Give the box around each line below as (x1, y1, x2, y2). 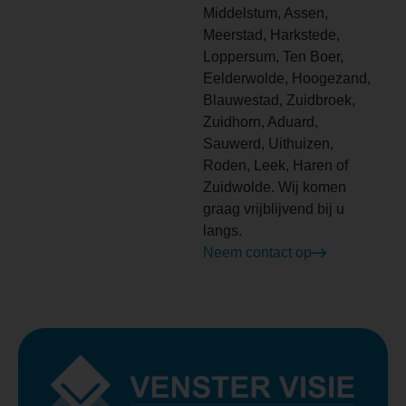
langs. (203, 222, 242, 238)
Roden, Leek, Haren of (203, 157, 348, 173)
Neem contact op (203, 244, 312, 260)
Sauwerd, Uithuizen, (203, 135, 333, 151)
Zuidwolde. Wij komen (203, 179, 346, 195)
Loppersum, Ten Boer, (203, 48, 343, 64)
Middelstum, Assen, (203, 5, 328, 21)
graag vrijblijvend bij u (203, 200, 344, 217)
